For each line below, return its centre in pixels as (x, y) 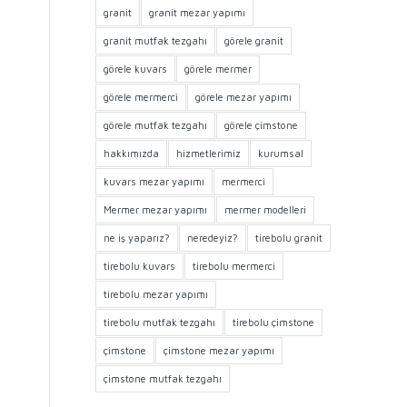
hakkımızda (132, 153)
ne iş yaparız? (137, 238)
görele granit (254, 40)
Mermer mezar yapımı (156, 209)
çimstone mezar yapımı (219, 350)
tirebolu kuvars (140, 266)
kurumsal (281, 153)
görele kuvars (136, 69)
